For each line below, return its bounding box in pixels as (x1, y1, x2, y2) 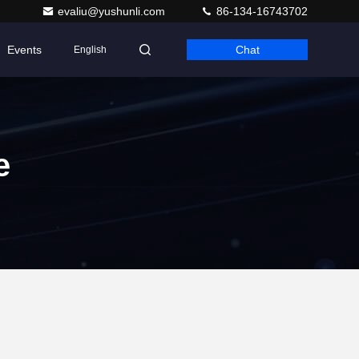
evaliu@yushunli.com (58, 5, 168, 18)
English (74, 44, 107, 55)
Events (7, 43, 42, 56)
